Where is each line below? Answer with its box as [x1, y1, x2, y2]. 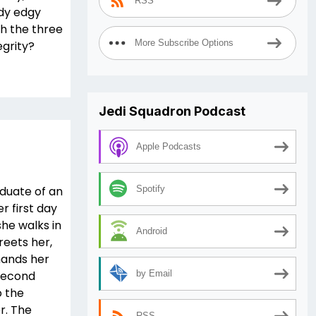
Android [136, 226, 167, 237]
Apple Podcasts [136, 141, 201, 152]
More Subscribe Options [135, 37, 233, 49]
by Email [136, 268, 172, 279]
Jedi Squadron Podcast [99, 104, 245, 119]
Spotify [136, 183, 165, 195]
